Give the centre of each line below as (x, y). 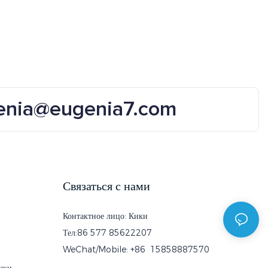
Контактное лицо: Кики (105, 216)
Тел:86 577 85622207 (107, 232)
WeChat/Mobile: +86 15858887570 (136, 249)
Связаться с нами (106, 186)
